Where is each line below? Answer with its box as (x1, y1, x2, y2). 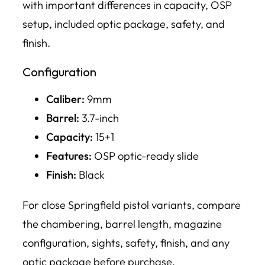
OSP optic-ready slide (92, 149, 199, 163)
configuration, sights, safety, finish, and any (22, 235, 230, 250)
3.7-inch (79, 111, 119, 125)
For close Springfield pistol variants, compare (22, 198, 241, 212)
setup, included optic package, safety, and (22, 17, 225, 31)
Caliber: (46, 92, 85, 106)
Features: (46, 149, 92, 163)
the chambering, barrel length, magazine (22, 216, 222, 231)
